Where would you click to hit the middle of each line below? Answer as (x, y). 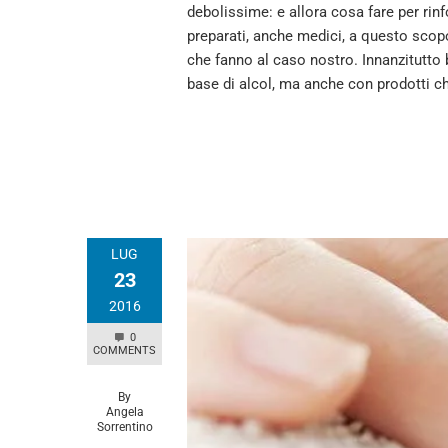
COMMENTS (124, 350)
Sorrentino (124, 426)
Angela (124, 411)
